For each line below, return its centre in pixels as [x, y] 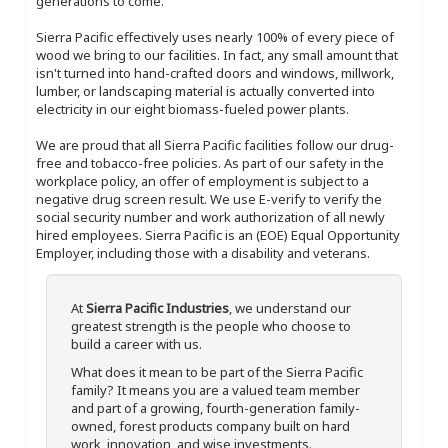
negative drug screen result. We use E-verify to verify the [209, 198]
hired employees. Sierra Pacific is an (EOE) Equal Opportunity [218, 234]
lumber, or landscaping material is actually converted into [205, 90]
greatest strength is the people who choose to [211, 325]
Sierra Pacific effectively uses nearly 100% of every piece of [215, 36]
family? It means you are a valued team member [215, 389]
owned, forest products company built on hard [210, 425]
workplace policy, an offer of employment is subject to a [202, 180]
